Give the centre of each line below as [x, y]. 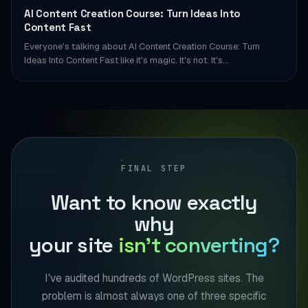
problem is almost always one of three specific [154, 296]
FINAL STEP [154, 168]
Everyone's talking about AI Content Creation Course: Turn [142, 46]
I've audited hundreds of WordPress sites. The [154, 278]
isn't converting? [198, 245]
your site [74, 245]
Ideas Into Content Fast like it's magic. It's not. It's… [126, 60]
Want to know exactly [154, 202]
